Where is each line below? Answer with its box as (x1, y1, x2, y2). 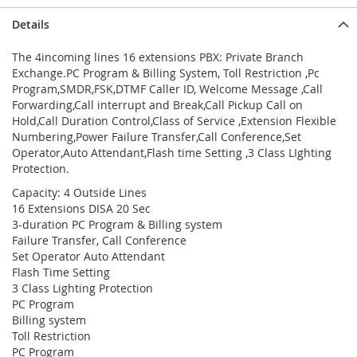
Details (12, 17, 49, 32)
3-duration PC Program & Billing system (12, 217, 222, 232)
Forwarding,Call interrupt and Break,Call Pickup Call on (12, 97, 303, 112)
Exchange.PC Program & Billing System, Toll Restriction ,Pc (12, 65, 320, 80)
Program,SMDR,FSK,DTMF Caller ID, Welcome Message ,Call (12, 81, 323, 96)
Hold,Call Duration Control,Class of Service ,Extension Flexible (12, 113, 336, 128)
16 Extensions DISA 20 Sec (12, 201, 151, 216)
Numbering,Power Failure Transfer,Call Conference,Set (12, 129, 301, 144)
